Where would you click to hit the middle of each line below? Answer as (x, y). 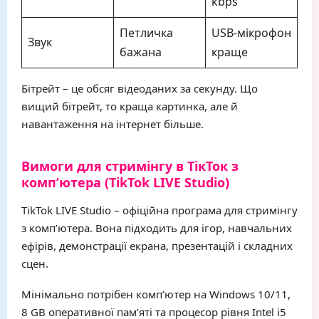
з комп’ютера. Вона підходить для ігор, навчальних (157, 228)
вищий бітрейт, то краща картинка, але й (130, 106)
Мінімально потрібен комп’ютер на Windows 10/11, (156, 294)
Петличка (146, 33)
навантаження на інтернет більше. (113, 124)
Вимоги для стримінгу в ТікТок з (130, 166)
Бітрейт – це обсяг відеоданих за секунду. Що (140, 88)
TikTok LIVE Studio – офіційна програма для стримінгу (159, 210)
